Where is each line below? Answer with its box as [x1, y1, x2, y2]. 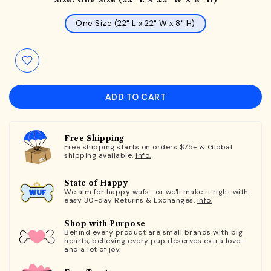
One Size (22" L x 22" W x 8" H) [76, 18, 195, 28]
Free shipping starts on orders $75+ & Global [64, 142, 232, 152]
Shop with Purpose [64, 218, 146, 228]
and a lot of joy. [64, 244, 121, 254]
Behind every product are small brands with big [64, 227, 243, 237]
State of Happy [64, 178, 128, 188]
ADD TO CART [105, 91, 166, 102]
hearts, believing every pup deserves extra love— [64, 235, 247, 246]
